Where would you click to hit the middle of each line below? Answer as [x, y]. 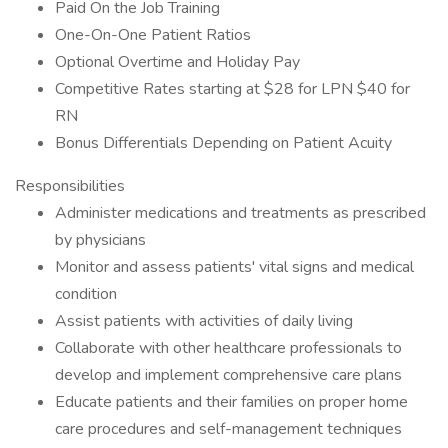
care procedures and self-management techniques [228, 429]
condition [86, 294]
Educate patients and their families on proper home [231, 402]
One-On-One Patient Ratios [153, 35]
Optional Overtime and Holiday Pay [177, 62]
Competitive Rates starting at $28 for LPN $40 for [232, 89]
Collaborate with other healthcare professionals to [228, 348]
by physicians [100, 240]
